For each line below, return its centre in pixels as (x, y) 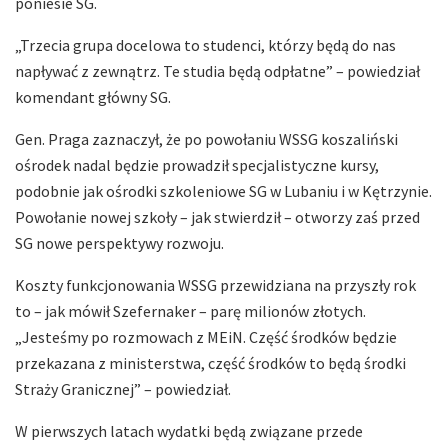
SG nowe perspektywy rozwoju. (119, 242)
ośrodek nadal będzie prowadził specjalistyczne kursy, (197, 164)
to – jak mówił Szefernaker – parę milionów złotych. (190, 310)
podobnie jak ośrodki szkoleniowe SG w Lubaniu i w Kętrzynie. (223, 190)
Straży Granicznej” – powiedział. (123, 388)
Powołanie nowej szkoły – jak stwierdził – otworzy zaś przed (217, 216)
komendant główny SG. (93, 96)
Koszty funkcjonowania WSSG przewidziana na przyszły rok (215, 284)
